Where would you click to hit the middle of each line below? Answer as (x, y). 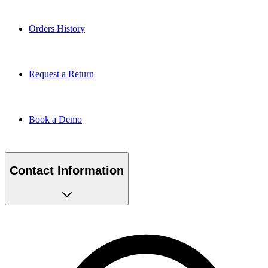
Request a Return (61, 71)
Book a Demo (55, 116)
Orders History (57, 25)
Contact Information (67, 167)
